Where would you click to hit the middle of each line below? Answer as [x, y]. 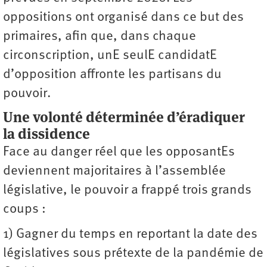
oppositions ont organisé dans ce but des [123, 17]
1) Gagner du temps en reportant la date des [130, 234]
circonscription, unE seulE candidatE [110, 55]
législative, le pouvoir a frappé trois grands [127, 190]
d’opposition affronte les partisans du [112, 74]
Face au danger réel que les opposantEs [119, 152]
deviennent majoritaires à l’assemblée [114, 171]
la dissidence [46, 133]
